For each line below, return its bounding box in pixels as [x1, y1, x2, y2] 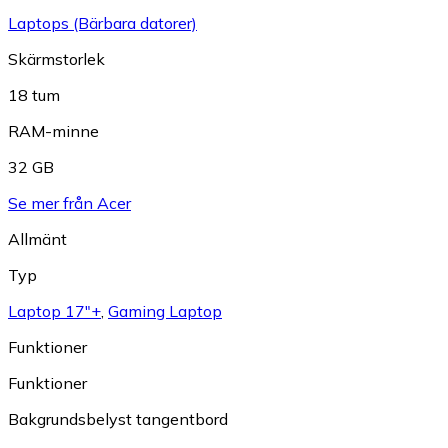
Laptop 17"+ [8, 301, 101, 322]
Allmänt [8, 229, 67, 250]
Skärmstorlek [8, 49, 105, 70]
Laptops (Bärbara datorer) [8, 13, 197, 34]
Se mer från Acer [8, 193, 131, 214]
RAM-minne [8, 121, 99, 142]
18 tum [8, 85, 60, 106]
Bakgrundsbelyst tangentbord [8, 409, 228, 430]
